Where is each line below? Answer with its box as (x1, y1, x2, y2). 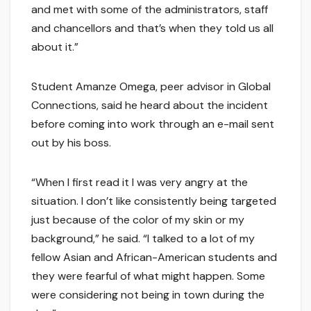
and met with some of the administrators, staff (31, 2, 268, 17)
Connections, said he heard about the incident (31, 98, 268, 113)
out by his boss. (31, 135, 111, 151)
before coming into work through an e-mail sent (31, 117, 274, 132)
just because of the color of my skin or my (31, 212, 244, 228)
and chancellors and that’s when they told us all (31, 21, 274, 36)
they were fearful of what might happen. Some (31, 269, 265, 284)
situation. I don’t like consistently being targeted (31, 194, 276, 209)
